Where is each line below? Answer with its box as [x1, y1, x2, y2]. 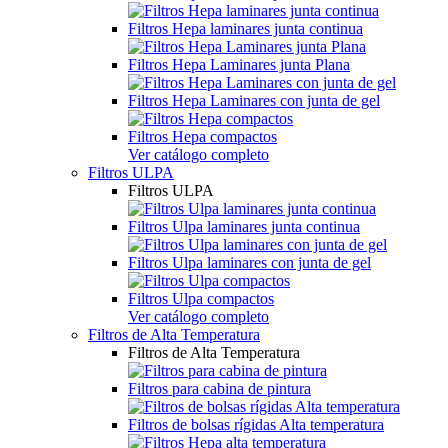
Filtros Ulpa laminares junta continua [128, 218, 360, 236]
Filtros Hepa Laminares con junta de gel [128, 92, 380, 110]
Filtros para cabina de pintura [128, 380, 311, 398]
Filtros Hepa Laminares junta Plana [128, 56, 350, 74]
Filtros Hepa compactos [128, 128, 277, 146]
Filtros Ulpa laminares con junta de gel [128, 254, 371, 272]
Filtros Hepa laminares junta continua [128, 20, 363, 38]
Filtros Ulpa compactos [128, 290, 274, 308]
